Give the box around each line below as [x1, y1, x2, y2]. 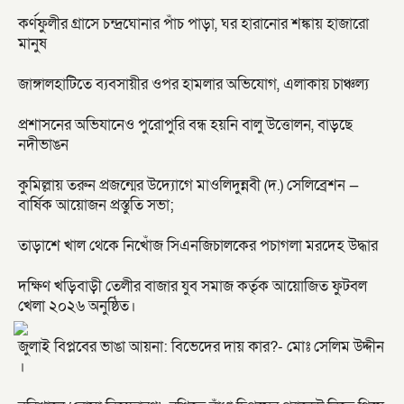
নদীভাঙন [18, 134, 69, 155]
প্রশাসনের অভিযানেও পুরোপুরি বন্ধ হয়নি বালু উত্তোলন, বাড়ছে [18, 115, 353, 135]
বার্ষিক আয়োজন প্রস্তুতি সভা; [18, 195, 174, 216]
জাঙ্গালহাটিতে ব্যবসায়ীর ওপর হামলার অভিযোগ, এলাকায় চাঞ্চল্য [18, 74, 369, 95]
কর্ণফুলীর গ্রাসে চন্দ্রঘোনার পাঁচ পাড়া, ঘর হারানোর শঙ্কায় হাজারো [18, 14, 369, 34]
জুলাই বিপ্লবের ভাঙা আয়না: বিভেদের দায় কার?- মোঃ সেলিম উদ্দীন [18, 336, 384, 357]
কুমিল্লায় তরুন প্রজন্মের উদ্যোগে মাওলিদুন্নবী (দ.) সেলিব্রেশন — [18, 175, 359, 196]
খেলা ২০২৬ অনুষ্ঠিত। [18, 296, 136, 317]
